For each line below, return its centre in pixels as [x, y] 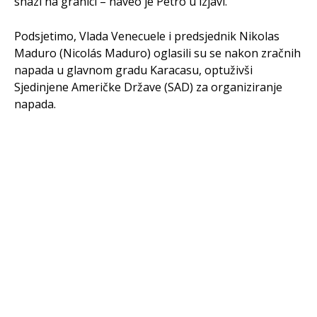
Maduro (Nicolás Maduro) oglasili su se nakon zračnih [157, 53]
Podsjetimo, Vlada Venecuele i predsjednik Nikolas [147, 36]
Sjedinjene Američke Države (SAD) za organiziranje [148, 87]
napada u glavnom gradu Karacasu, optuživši [133, 70]
